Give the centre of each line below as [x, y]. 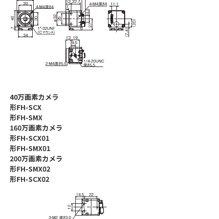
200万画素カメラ [36, 159]
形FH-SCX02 [30, 179]
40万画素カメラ [34, 97]
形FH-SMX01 [30, 148]
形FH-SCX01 [30, 138]
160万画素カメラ [36, 128]
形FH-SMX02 [30, 169]
